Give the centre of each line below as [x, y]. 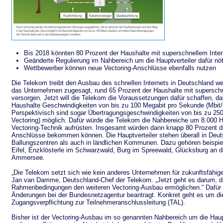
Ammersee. [28, 158]
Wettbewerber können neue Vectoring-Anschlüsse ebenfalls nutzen [120, 68]
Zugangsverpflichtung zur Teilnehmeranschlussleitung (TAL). [98, 202]
